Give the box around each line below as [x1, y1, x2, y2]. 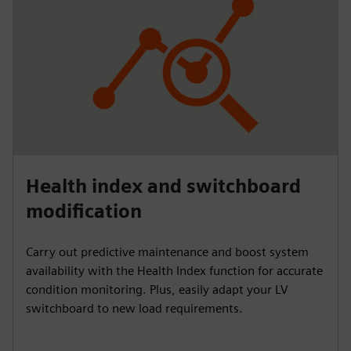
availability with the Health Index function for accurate [26, 262, 323, 278]
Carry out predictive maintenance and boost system [26, 244, 309, 259]
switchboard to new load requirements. [26, 300, 243, 316]
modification [26, 199, 142, 223]
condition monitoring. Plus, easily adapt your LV [26, 281, 288, 297]
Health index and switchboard [26, 174, 301, 197]
